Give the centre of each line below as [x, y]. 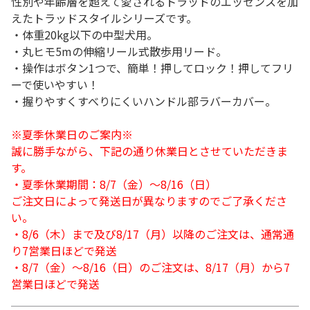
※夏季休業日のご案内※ [72, 134]
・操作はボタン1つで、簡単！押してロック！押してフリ [152, 68]
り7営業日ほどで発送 [64, 250]
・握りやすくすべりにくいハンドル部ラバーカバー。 [144, 101]
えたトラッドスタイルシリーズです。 [104, 18]
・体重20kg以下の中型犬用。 [84, 35]
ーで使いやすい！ [55, 84]
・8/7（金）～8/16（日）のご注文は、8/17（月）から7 [151, 267]
